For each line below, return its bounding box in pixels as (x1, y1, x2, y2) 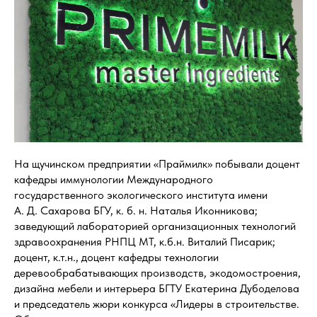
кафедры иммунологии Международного (14, 173, 213, 187)
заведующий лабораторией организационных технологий (14, 219, 296, 234)
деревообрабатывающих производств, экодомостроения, (14, 266, 301, 280)
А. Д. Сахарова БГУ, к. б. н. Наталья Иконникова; (14, 204, 258, 218)
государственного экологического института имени (14, 188, 267, 202)
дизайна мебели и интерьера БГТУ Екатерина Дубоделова (14, 282, 299, 296)
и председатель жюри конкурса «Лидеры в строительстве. (14, 297, 299, 311)
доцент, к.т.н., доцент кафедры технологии (14, 250, 219, 265)
